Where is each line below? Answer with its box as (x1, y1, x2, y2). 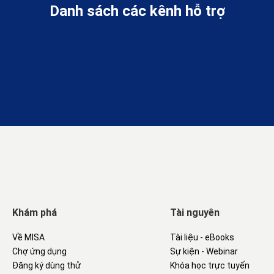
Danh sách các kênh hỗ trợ (49, 2, 225, 20)
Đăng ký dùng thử (12, 261, 81, 271)
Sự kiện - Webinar (170, 246, 238, 257)
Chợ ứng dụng (12, 246, 67, 257)
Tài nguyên (170, 207, 220, 219)
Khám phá (12, 207, 57, 219)
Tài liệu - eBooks (170, 232, 234, 243)
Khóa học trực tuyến (170, 261, 250, 271)
